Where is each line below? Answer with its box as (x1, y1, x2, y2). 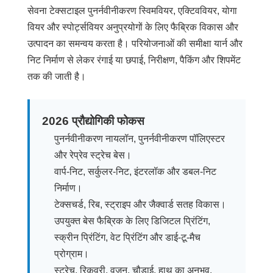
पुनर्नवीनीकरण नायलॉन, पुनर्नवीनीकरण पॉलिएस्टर (54, 133, 225, 144)
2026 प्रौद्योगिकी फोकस (41, 115, 144, 128)
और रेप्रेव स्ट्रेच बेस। (54, 150, 132, 161)
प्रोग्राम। (54, 249, 89, 260)
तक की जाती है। (27, 71, 86, 82)
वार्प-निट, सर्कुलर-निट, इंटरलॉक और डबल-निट (54, 166, 216, 177)
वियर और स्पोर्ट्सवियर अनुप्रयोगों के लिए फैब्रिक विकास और (27, 22, 238, 33)
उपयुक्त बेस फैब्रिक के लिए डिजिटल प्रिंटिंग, (54, 216, 210, 227)
